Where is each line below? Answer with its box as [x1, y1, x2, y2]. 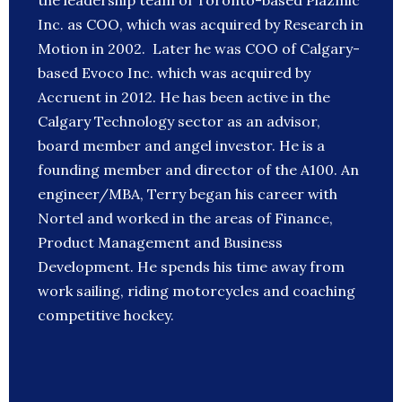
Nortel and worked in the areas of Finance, [38, 209, 333, 228]
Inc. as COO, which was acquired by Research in [38, 15, 363, 34]
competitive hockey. [38, 306, 174, 325]
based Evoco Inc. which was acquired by [38, 64, 310, 83]
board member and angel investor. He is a [38, 136, 325, 155]
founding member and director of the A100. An [38, 161, 359, 179]
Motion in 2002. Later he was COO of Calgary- [38, 39, 360, 58]
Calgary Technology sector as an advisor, [38, 112, 320, 131]
